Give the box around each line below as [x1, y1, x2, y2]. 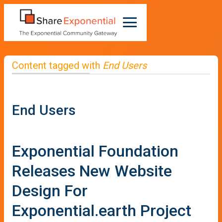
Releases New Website [12, 161, 172, 180]
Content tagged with [12, 59, 103, 71]
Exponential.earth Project [12, 201, 191, 220]
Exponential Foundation [12, 141, 178, 161]
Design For [12, 181, 88, 200]
